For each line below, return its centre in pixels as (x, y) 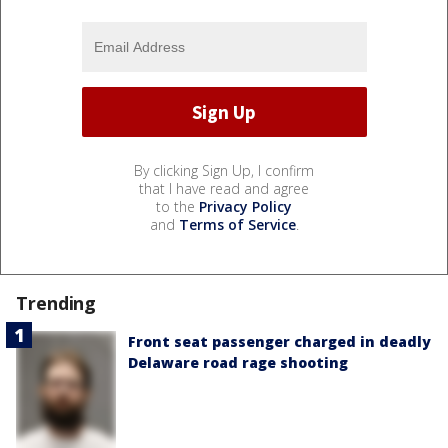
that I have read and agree (224, 189)
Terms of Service (237, 225)
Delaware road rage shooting (238, 363)
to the (177, 207)
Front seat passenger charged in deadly (279, 342)
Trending (56, 303)
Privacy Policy (245, 207)
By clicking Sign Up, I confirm (224, 171)
